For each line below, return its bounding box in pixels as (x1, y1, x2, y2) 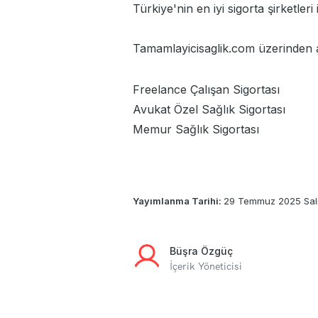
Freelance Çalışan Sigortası (133, 82, 280, 97)
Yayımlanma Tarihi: (133, 195, 224, 207)
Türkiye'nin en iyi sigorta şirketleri (133, 1, 313, 16)
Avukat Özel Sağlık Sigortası (133, 102, 285, 117)
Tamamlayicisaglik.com (133, 41, 255, 56)
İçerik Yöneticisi (170, 260, 242, 273)
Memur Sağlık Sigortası (133, 122, 259, 137)
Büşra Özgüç (170, 245, 233, 258)
